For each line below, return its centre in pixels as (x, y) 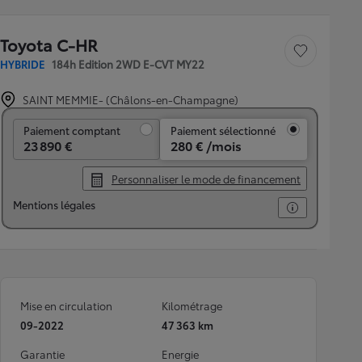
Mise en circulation (66, 305)
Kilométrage (192, 305)
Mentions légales (54, 204)
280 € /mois (206, 145)
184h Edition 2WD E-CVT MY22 (128, 64)
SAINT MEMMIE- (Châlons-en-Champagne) (130, 99)
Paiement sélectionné (223, 130)
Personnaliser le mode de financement (206, 179)
